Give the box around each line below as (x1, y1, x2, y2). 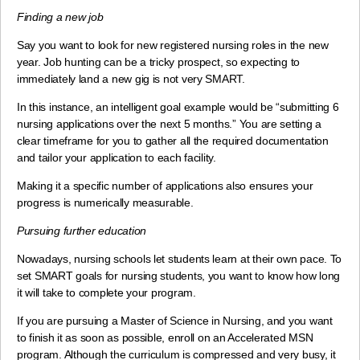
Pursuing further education (17, 224, 149, 238)
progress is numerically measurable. (17, 196, 197, 210)
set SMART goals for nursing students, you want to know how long (17, 269, 340, 283)
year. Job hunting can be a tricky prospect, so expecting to (17, 55, 301, 69)
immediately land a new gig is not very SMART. (17, 72, 245, 86)
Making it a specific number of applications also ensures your (17, 179, 313, 193)
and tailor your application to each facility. (17, 151, 219, 165)
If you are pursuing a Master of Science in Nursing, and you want (17, 314, 333, 328)
